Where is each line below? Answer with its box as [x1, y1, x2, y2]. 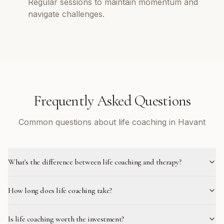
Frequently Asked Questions [33, 91, 191, 110]
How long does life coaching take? [8, 185, 112, 195]
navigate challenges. [28, 9, 104, 19]
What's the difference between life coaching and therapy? [8, 157, 181, 167]
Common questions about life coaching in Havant [18, 117, 205, 127]
